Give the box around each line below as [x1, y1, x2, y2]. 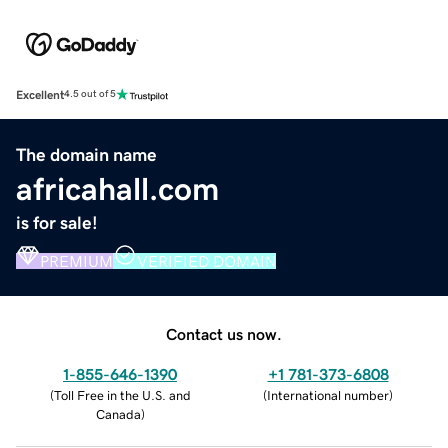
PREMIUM [40, 252, 113, 269]
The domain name [16, 145, 157, 164]
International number [267, 388, 389, 402]
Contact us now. [166, 325, 282, 342]
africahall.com [16, 172, 219, 205]
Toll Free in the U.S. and [53, 388, 191, 402]
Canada [95, 407, 141, 421]
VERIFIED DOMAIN [137, 252, 276, 269]
